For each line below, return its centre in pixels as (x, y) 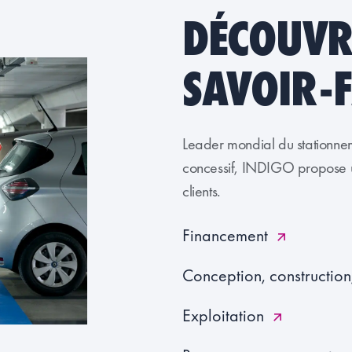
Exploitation (223, 315)
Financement (225, 235)
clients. (201, 191)
